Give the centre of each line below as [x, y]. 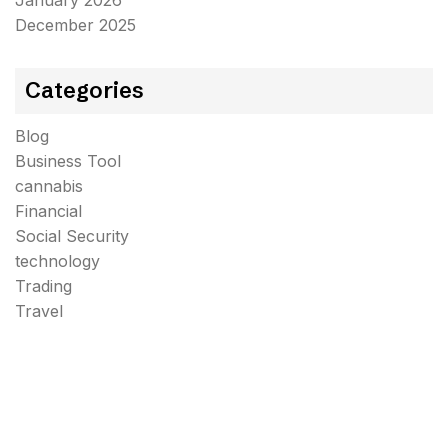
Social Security [72, 236]
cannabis [49, 186]
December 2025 [75, 25]
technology [57, 261]
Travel [39, 311]
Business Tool [68, 161]
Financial [48, 211]
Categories [84, 90]
